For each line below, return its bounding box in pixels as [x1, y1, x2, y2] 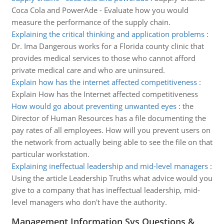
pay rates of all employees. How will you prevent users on [11, 125, 210, 135]
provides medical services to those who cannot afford [11, 53, 195, 63]
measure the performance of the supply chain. [11, 17, 170, 27]
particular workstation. [11, 149, 89, 159]
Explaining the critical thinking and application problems [11, 29, 204, 39]
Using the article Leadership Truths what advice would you [11, 173, 212, 183]
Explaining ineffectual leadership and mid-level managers [11, 161, 208, 171]
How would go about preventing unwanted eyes [11, 101, 176, 111]
